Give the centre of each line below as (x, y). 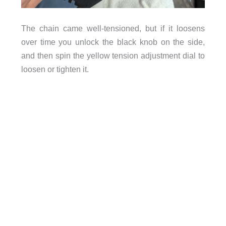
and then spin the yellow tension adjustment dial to (113, 55)
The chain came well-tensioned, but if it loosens (113, 28)
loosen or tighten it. (55, 69)
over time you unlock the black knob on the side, (113, 42)
